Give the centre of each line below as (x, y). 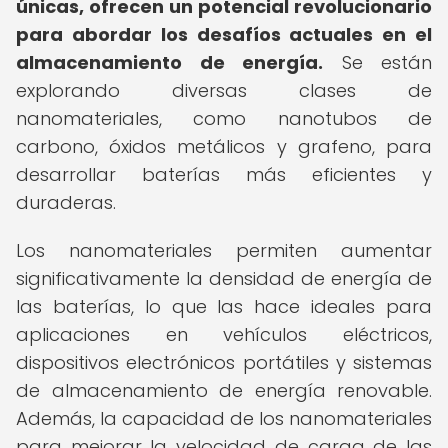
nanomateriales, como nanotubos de (224, 118)
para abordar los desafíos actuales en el (224, 34)
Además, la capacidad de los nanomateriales (224, 418)
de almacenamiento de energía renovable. (224, 390)
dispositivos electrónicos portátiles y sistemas (224, 362)
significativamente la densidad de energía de (224, 278)
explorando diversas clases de (224, 90)
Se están (377, 62)
